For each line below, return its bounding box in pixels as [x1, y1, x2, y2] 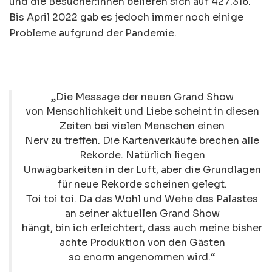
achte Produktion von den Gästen [59, 236, 225, 249]
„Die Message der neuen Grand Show [50, 90, 234, 103]
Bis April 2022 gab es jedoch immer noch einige [9, 10, 243, 24]
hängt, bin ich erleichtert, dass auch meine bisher [22, 221, 262, 234]
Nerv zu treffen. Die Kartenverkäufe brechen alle [25, 134, 259, 147]
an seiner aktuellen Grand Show [64, 206, 220, 220]
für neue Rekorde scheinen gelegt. [57, 177, 227, 191]
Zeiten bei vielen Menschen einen [59, 119, 225, 132]
